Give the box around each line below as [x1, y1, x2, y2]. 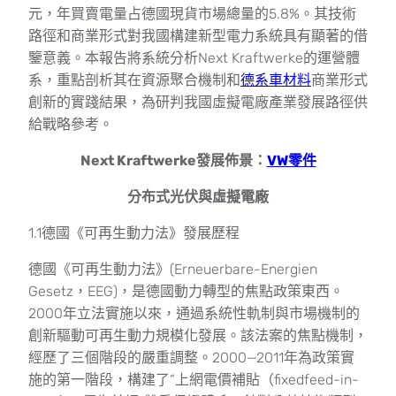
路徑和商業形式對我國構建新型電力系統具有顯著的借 [28, 27, 368, 44]
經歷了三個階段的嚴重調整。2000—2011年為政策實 [28, 348, 354, 366]
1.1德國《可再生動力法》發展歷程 [28, 224, 240, 241]
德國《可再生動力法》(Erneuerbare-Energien [28, 260, 317, 278]
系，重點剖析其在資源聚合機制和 [28, 71, 240, 88]
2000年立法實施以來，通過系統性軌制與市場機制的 [28, 304, 360, 322]
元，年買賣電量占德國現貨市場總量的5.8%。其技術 [28, 4, 356, 22]
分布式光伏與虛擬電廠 [127, 187, 269, 205]
